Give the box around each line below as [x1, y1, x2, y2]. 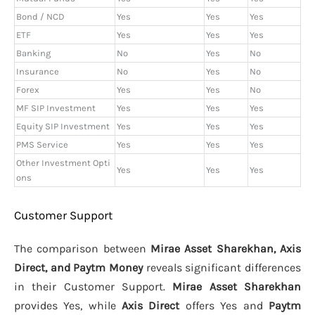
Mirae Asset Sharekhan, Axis [150, 241, 301, 255]
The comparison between [14, 241, 150, 255]
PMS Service [16, 139, 68, 150]
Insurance [16, 66, 59, 77]
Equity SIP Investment [16, 121, 110, 132]
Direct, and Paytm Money [14, 260, 143, 274]
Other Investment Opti [16, 157, 110, 169]
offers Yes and [179, 298, 269, 312]
